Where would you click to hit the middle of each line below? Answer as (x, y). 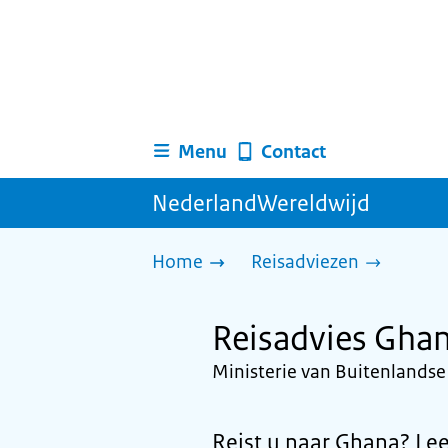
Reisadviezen (305, 262)
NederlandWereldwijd (261, 203)
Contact (293, 151)
